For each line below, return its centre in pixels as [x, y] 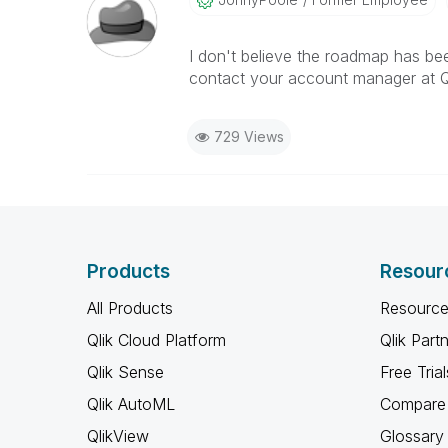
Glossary [411, 436]
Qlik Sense [125, 372]
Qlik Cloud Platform [156, 340]
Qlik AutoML [131, 404]
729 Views [248, 136]
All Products [130, 308]
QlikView [118, 436]
